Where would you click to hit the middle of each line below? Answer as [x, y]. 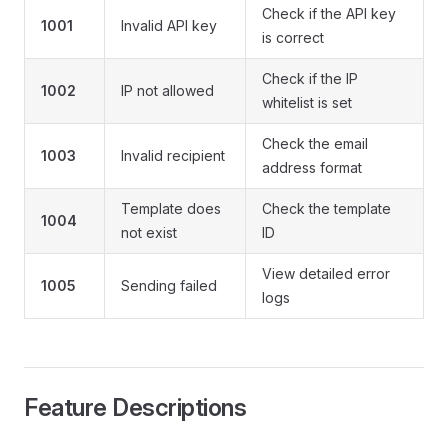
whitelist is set [307, 103]
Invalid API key [169, 26]
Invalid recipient [173, 156]
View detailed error [326, 274]
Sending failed [169, 286]
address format [312, 168]
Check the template [326, 209]
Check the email [315, 144]
